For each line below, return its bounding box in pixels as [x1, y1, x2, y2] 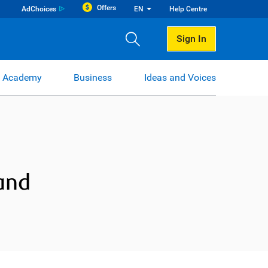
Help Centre [169, 5, 207, 13]
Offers [97, 4, 116, 12]
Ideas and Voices [144, 71, 216, 83]
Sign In [176, 33, 206, 44]
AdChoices [22, 4, 56, 13]
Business [74, 71, 112, 83]
